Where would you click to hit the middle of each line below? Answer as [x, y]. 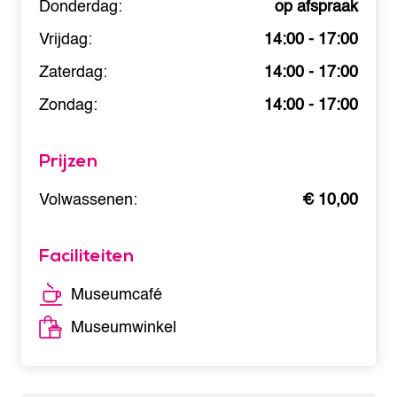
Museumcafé [117, 295]
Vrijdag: [66, 40]
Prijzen [68, 162]
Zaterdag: [73, 73]
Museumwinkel [124, 328]
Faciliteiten [86, 257]
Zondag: [68, 105]
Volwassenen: [88, 200]
